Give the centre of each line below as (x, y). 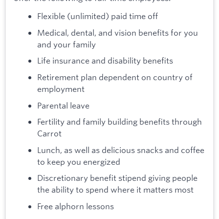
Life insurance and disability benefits (105, 61)
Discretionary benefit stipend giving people (117, 178)
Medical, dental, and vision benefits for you (118, 32)
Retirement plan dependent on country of (115, 77)
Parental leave (63, 105)
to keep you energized (79, 161)
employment (61, 89)
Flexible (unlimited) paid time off (98, 16)
